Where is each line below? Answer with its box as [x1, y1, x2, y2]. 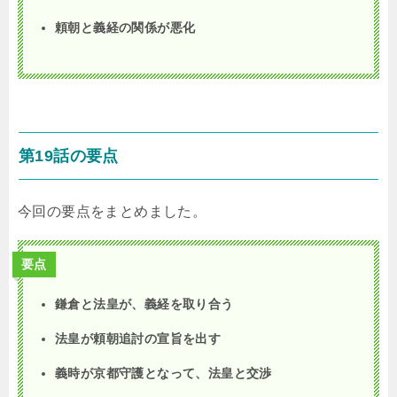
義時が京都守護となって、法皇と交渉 [55, 366, 272, 381]
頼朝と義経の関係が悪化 [55, 20, 196, 35]
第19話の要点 [19, 147, 119, 166]
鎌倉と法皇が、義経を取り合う [55, 297, 234, 312]
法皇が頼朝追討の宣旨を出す [55, 331, 222, 346]
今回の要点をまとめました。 [18, 204, 207, 220]
